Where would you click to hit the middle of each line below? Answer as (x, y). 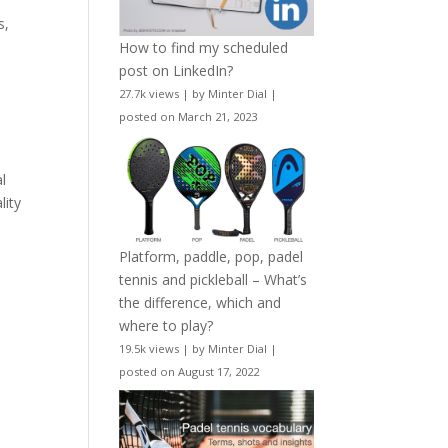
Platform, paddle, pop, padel (211, 256)
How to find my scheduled (204, 48)
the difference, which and (200, 302)
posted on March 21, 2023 (188, 117)
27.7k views (149, 94)
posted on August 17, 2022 (189, 371)
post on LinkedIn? (176, 71)
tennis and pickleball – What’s (213, 279)
